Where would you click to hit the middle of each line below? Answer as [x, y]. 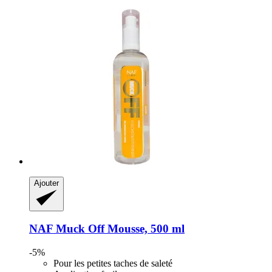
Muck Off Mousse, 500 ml [119, 229]
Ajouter [46, 183]
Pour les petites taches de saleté [113, 263]
